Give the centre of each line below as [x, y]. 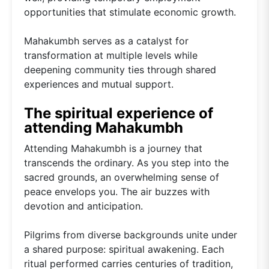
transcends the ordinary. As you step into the [126, 163]
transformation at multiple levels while [111, 56]
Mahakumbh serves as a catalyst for [106, 41]
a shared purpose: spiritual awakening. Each [124, 249]
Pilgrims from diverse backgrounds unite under [131, 235]
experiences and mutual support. [99, 84]
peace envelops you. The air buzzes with [117, 192]
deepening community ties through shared [120, 70]
